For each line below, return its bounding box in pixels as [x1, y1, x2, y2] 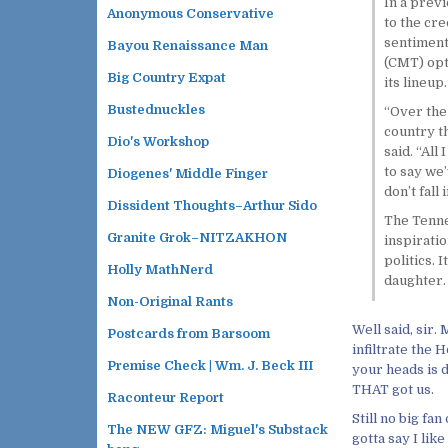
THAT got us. [352, 382, 434, 398]
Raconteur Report [107, 390, 224, 405]
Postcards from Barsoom [107, 326, 270, 341]
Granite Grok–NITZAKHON [107, 230, 287, 245]
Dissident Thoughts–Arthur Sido [107, 198, 317, 213]
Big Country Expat [107, 70, 226, 85]
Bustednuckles [107, 102, 205, 117]
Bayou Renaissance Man [107, 38, 268, 53]
